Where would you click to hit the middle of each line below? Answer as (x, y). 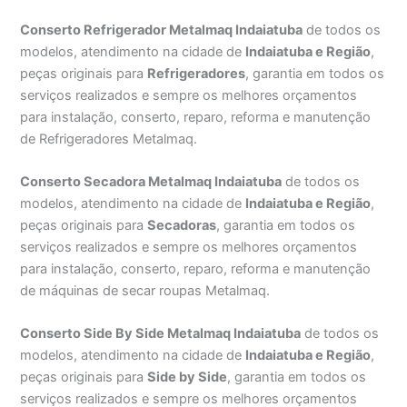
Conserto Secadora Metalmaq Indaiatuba (151, 181)
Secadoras (182, 225)
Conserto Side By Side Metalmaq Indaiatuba (161, 334)
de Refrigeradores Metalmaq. (109, 139)
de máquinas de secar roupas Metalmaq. (145, 290)
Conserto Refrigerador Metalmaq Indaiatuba (162, 30)
